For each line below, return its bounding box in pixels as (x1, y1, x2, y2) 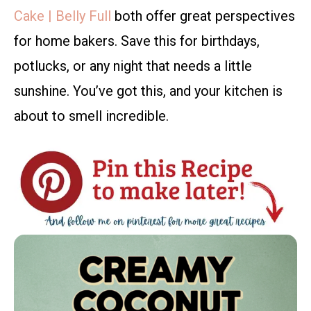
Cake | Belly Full (14, 8, 111, 25)
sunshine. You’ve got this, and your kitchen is (14, 83, 283, 100)
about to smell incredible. (14, 108, 169, 125)
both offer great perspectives (111, 8, 295, 25)
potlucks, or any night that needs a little (14, 58, 252, 75)
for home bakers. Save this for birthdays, (14, 33, 260, 50)
